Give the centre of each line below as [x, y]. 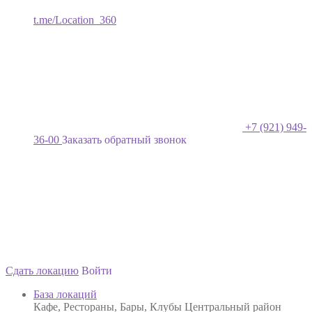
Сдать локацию [42, 271]
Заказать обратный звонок [124, 140]
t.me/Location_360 [75, 20]
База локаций [65, 294]
